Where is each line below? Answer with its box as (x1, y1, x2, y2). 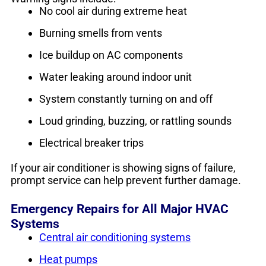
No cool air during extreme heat (39, 5, 187, 17)
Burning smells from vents (39, 27, 162, 39)
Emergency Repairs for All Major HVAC (11, 201, 229, 216)
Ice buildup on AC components (39, 49, 183, 61)
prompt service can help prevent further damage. (11, 174, 241, 186)
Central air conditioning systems (39, 231, 191, 243)
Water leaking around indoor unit (39, 71, 192, 83)
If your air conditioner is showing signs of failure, (11, 161, 236, 174)
